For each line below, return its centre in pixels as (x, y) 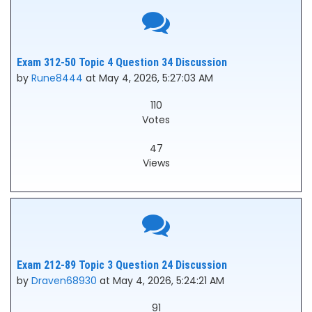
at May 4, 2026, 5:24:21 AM (161, 281)
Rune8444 (57, 78)
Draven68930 (64, 281)
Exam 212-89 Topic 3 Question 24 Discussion (122, 265)
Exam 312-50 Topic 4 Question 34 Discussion (122, 62)
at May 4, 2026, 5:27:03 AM (148, 78)
